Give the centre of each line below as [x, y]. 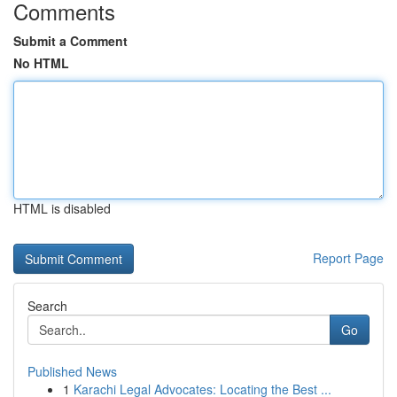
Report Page [348, 258]
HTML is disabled [62, 208]
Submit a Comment [70, 41]
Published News [72, 371]
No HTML [41, 63]
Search [47, 306]
